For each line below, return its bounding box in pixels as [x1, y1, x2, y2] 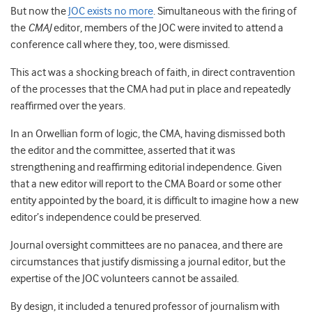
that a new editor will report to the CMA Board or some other [10, 178, 281, 191]
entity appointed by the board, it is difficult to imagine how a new [10, 194, 299, 208]
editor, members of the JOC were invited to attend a [52, 22, 283, 35]
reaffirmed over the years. [10, 100, 125, 113]
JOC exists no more [68, 5, 153, 18]
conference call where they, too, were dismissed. [10, 38, 230, 52]
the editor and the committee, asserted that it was [10, 144, 235, 157]
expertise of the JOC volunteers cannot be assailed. [10, 272, 239, 286]
